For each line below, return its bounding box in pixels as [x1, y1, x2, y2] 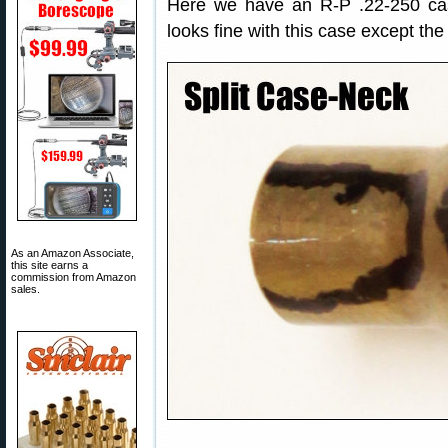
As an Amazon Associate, [11, 247, 134, 259]
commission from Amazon [11, 271, 136, 283]
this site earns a [11, 259, 88, 271]
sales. [11, 283, 40, 295]
